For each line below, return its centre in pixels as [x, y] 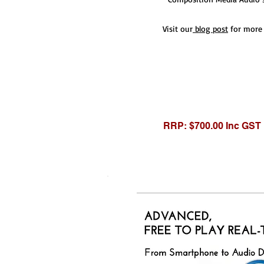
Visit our [176, 29]
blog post [210, 29]
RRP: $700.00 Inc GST [212, 126]
